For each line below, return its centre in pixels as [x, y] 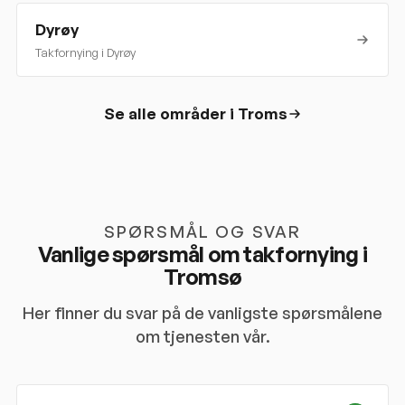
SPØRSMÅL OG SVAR [202, 231]
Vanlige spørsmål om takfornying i [202, 254]
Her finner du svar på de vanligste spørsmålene [202, 313]
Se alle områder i [170, 113]
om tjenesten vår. [202, 336]
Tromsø [202, 277]
